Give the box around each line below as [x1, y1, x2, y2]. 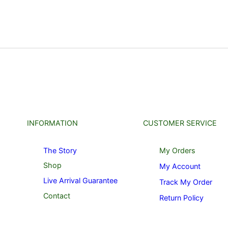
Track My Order [159, 177, 212, 186]
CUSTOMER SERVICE [143, 119, 217, 128]
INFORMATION [27, 119, 78, 128]
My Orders [159, 146, 195, 155]
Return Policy [159, 193, 204, 202]
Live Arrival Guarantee [43, 176, 118, 185]
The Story [43, 146, 77, 155]
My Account [159, 161, 201, 170]
